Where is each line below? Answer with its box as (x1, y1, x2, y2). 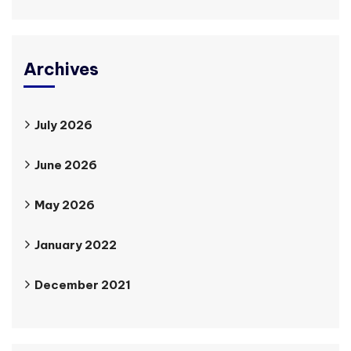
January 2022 (34, 237, 117, 252)
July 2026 (34, 117, 92, 132)
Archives (24, 57, 99, 80)
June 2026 (34, 157, 97, 172)
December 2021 (34, 277, 131, 292)
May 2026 (34, 197, 95, 212)
